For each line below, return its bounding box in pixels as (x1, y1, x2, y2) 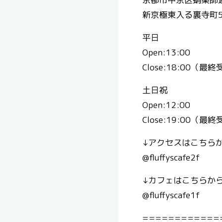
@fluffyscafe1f (142, 189, 200, 201)
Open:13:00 (142, 46, 190, 58)
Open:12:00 (142, 99, 190, 111)
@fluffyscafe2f (142, 151, 200, 163)
